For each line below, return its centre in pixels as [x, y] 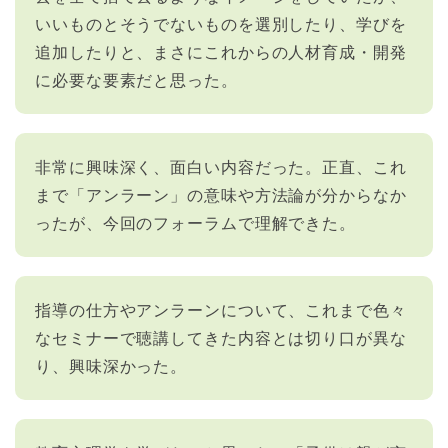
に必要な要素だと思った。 [136, 79]
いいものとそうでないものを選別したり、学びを [221, 23]
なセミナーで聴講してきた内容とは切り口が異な [221, 337]
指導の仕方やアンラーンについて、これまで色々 [221, 309]
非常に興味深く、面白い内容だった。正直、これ [221, 166]
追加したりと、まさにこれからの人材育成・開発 [221, 51]
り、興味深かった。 [111, 365]
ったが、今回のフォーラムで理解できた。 [196, 222]
